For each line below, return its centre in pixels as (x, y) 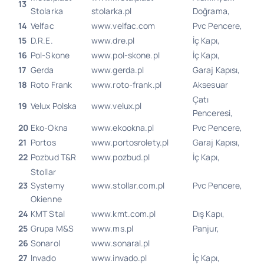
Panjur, (206, 228)
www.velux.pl (116, 106)
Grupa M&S (52, 228)
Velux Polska (54, 106)
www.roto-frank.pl (126, 85)
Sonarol (45, 243)
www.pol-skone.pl (125, 55)
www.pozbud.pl (121, 157)
